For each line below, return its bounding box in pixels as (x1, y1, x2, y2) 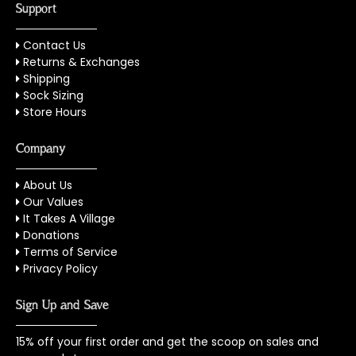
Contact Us (23, 37, 86, 53)
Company (16, 139, 66, 157)
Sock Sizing (23, 87, 83, 103)
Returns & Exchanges (23, 53, 140, 70)
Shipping (23, 70, 70, 87)
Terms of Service (23, 243, 118, 260)
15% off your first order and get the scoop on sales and (16, 333, 319, 350)
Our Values (23, 193, 83, 210)
